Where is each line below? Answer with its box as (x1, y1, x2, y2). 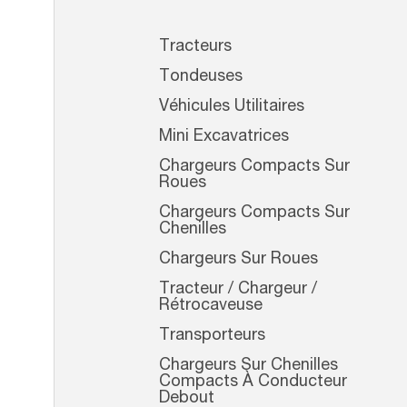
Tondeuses (159, 69, 243, 85)
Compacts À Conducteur (159, 374, 347, 391)
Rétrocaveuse (159, 298, 263, 314)
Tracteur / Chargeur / (159, 282, 317, 298)
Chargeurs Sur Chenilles (159, 358, 338, 374)
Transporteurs (159, 328, 265, 344)
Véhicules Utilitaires (159, 99, 304, 115)
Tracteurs (159, 39, 232, 55)
